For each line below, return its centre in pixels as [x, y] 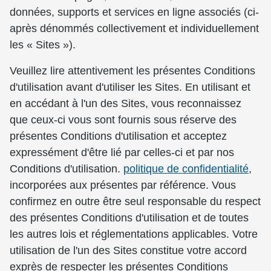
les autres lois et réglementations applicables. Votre [134, 234]
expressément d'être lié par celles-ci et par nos [122, 152]
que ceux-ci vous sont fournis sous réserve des [123, 120]
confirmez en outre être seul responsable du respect [135, 201]
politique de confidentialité [186, 169]
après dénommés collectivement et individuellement [134, 28]
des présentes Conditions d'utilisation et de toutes [129, 218]
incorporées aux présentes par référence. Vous [123, 185]
